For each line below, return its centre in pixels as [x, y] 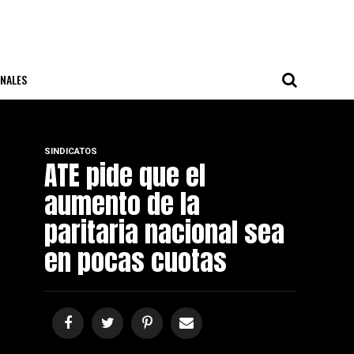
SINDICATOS [71, 151]
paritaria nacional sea [164, 232]
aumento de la [122, 203]
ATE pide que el [125, 175]
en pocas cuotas [136, 260]
